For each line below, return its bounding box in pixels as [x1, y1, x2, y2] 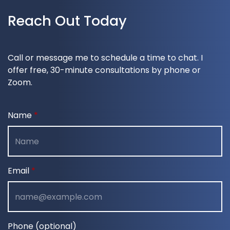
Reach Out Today [8, 11, 127, 30]
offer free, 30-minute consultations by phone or [8, 64, 201, 76]
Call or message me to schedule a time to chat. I [8, 52, 203, 64]
